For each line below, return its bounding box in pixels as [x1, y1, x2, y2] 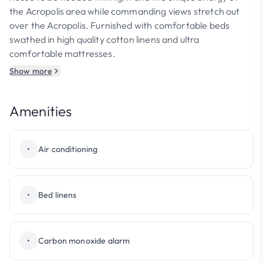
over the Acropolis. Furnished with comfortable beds [9, 19, 230, 31]
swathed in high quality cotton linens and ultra [9, 33, 200, 45]
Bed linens [38, 190, 77, 200]
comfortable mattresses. [9, 48, 116, 59]
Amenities [9, 102, 72, 120]
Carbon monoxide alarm [38, 235, 130, 246]
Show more [9, 66, 52, 76]
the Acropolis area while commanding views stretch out [9, 5, 240, 17]
